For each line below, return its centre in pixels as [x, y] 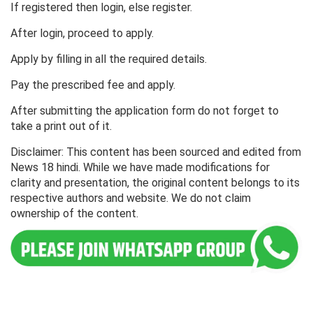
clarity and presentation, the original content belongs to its [155, 183]
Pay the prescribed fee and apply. [93, 85]
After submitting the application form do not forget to [145, 111]
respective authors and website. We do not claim [131, 198]
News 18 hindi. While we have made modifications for [140, 168]
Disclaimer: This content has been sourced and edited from [156, 152]
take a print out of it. [61, 126]
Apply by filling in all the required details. [109, 59]
